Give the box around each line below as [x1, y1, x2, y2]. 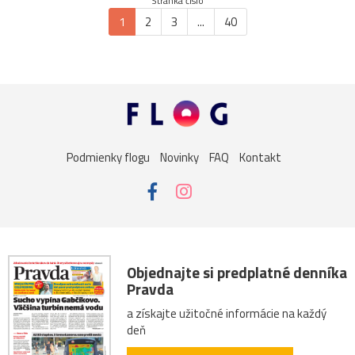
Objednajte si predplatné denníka [127, 260, 347, 284]
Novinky [159, 148, 199, 167]
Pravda [127, 277, 174, 300]
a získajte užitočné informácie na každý [127, 304, 326, 323]
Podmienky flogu [66, 148, 150, 167]
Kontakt [239, 148, 281, 167]
